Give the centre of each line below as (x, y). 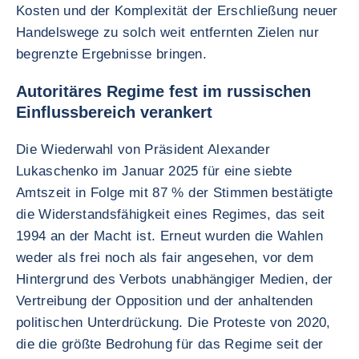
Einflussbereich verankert (114, 112)
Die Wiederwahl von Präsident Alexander (143, 149)
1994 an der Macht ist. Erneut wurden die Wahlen (169, 236)
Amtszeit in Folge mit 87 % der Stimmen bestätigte (175, 193)
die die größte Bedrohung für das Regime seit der (170, 344)
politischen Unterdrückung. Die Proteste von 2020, (173, 323)
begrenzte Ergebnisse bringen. (111, 54)
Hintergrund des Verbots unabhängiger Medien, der (175, 279)
